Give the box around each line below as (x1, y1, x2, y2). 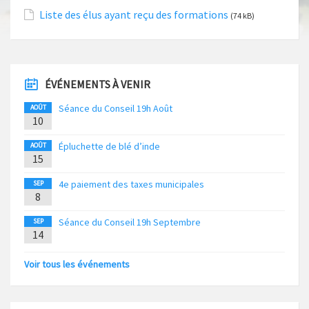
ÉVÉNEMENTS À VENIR (45, 77, 150, 92)
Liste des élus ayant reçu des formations (39, 8, 228, 22)
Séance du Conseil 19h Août (59, 102, 172, 115)
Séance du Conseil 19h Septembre (59, 216, 201, 229)
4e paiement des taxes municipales (59, 178, 204, 191)
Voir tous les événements (24, 258, 130, 271)
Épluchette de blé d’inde (59, 140, 160, 153)
